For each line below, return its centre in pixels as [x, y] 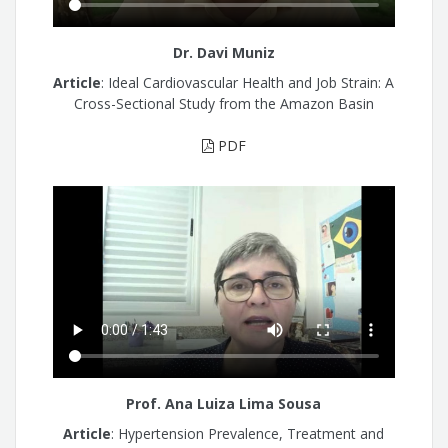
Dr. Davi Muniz [223, 52]
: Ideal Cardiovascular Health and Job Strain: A [248, 83]
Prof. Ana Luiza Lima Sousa [224, 403]
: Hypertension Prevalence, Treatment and [248, 434]
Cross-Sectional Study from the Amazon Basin [223, 104]
